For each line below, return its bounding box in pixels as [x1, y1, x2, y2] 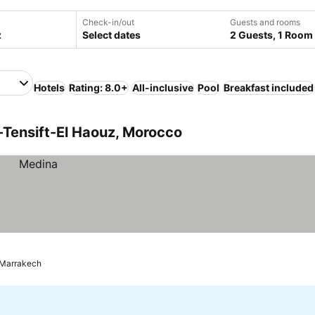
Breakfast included [224, 82, 314, 94]
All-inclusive [132, 82, 193, 94]
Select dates [82, 29, 141, 41]
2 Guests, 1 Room [229, 29, 313, 41]
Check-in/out [82, 17, 134, 27]
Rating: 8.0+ [69, 82, 128, 94]
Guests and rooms [229, 17, 300, 27]
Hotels [34, 82, 65, 94]
